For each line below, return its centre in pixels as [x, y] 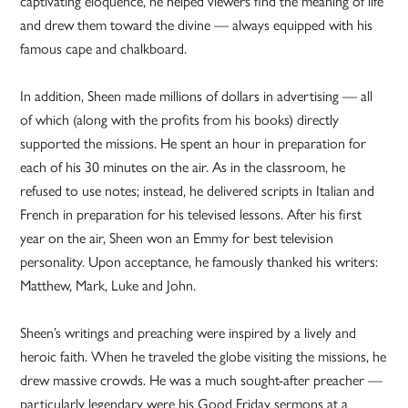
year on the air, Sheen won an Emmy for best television [177, 239]
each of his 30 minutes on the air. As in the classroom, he [183, 168]
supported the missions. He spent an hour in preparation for [194, 144]
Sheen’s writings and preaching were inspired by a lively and [189, 333]
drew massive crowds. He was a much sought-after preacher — [202, 381]
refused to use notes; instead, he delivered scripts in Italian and [198, 191]
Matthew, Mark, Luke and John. [108, 286]
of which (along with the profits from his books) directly [180, 120]
